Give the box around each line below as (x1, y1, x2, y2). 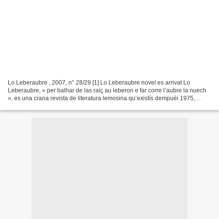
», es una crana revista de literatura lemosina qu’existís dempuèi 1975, (8, 94, 195, 102)
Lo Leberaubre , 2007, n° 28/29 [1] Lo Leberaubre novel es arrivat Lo (8, 79, 190, 86)
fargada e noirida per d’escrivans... (8, 102, 100, 109)
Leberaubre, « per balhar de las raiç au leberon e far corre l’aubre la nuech (8, 87, 206, 94)
